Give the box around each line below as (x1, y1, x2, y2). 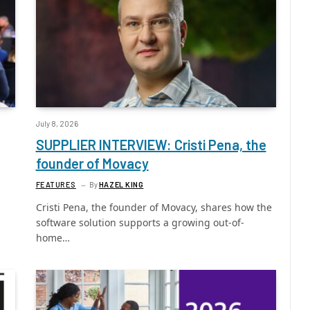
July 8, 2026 (35, 119, 78, 129)
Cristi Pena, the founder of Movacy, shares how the (35, 201, 272, 215)
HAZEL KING (98, 180, 144, 190)
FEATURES (35, 180, 76, 190)
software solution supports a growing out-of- (35, 216, 244, 230)
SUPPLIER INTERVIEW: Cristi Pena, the (35, 136, 266, 154)
